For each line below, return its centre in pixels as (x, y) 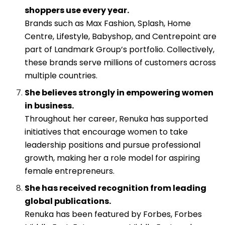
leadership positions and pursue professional (113, 145)
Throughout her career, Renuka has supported (117, 119)
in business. (49, 106)
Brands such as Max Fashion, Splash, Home (108, 24)
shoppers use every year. (77, 11)
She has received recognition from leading (116, 188)
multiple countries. (61, 76)
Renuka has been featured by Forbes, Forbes (114, 214)
